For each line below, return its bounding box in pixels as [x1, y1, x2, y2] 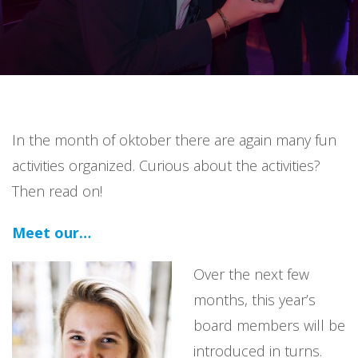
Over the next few [193, 265, 309, 284]
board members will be [193, 316, 345, 335]
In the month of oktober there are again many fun [12, 130, 336, 149]
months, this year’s [193, 290, 316, 309]
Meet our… [12, 223, 91, 242]
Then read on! [12, 181, 102, 201]
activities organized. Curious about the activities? [12, 156, 320, 175]
